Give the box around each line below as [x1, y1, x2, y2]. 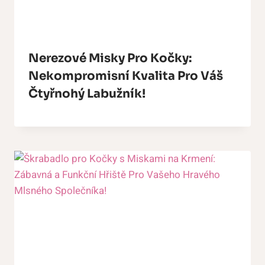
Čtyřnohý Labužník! [28, 86, 146, 101]
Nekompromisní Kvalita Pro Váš [28, 68, 223, 83]
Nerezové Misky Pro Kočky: [28, 50, 192, 66]
